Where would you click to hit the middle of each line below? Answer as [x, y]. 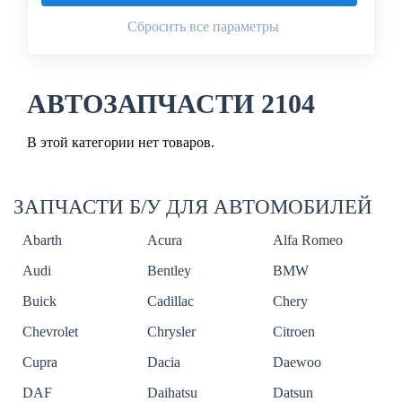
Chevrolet [50, 332]
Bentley [170, 271]
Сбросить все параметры [203, 26]
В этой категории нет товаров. [121, 143]
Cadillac [171, 301]
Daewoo [297, 363]
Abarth [42, 240]
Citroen [293, 332]
